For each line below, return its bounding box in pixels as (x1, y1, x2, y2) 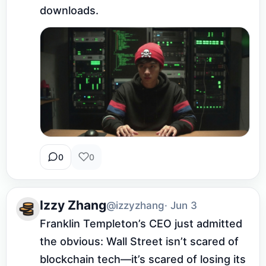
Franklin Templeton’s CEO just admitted (40, 217, 242, 230)
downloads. (40, 4, 99, 17)
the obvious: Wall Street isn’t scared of (40, 235, 239, 248)
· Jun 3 (164, 199, 197, 211)
